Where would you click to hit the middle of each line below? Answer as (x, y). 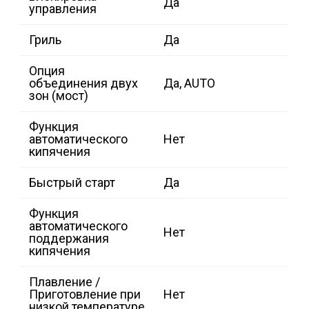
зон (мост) (59, 96)
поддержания (69, 239)
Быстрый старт (72, 183)
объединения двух (83, 83)
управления (63, 9)
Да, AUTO (189, 83)
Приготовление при (85, 295)
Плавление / (64, 282)
